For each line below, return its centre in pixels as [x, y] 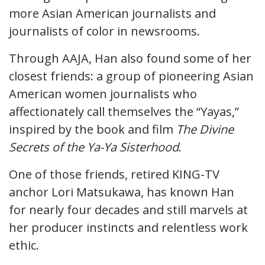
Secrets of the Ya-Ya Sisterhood [94, 147]
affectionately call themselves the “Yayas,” [124, 111]
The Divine [205, 129]
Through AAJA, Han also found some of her [130, 58]
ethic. [27, 245]
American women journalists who [103, 93]
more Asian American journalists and [112, 13]
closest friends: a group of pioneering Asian [131, 76]
